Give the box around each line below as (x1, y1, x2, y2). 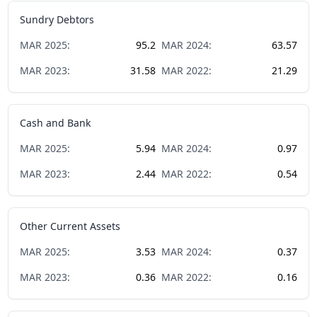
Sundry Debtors (20, 12, 95, 26)
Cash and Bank (20, 115, 91, 129)
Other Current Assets (20, 219, 121, 233)
